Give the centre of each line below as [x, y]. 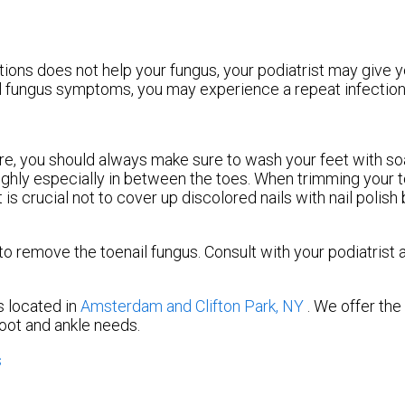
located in [42, 306]
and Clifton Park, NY [235, 306]
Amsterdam [122, 306]
